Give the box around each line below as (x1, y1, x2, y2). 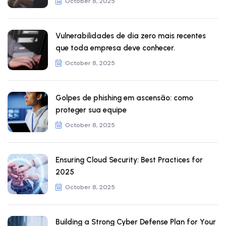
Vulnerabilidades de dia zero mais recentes (55, 31, 206, 40)
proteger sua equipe (55, 105, 127, 115)
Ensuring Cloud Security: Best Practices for (55, 155, 203, 164)
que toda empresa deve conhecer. (55, 43, 175, 52)
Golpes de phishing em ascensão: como (55, 93, 193, 102)
